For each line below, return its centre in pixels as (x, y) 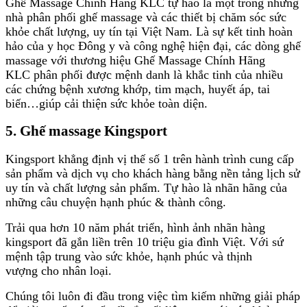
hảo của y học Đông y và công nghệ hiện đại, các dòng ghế (153, 46)
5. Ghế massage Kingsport (86, 131)
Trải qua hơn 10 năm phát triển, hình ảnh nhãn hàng (135, 228)
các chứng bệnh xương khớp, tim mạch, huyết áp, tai (138, 89)
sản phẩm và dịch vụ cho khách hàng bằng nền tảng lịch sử (153, 174)
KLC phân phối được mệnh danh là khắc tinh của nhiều (144, 74)
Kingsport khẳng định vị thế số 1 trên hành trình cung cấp (150, 159)
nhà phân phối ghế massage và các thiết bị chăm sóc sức (146, 17)
